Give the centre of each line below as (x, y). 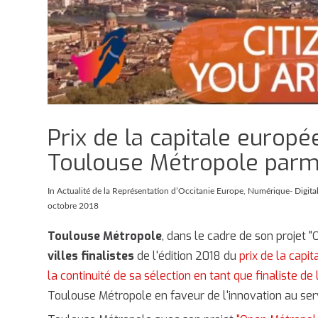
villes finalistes (91, 256)
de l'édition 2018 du (187, 256)
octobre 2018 (73, 206)
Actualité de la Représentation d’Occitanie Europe (150, 191)
